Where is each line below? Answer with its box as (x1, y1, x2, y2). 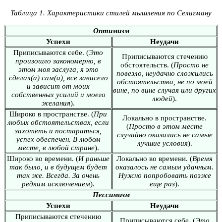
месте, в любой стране (17, 143, 95, 152)
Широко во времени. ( (7, 154, 78, 163)
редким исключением (22, 179, 90, 188)
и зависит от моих (27, 82, 90, 90)
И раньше (78, 154, 110, 163)
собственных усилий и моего (11, 90, 106, 99)
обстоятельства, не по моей (116, 77, 213, 86)
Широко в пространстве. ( (9, 110, 94, 118)
